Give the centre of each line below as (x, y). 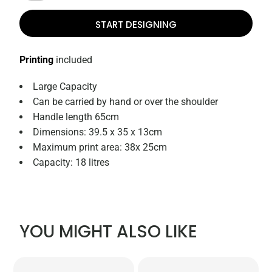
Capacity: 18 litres (71, 163)
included (73, 60)
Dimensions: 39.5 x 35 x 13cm (98, 132)
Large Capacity (65, 87)
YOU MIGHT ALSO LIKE (109, 232)
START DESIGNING (136, 24)
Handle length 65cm (76, 117)
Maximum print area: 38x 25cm (100, 148)
